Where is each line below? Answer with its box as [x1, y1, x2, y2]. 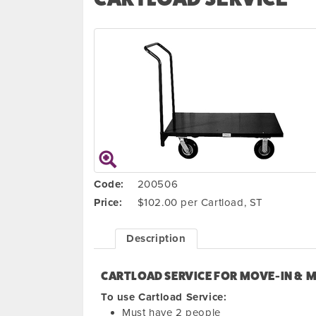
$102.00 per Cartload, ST [137, 196, 263, 209]
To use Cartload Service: [101, 291, 227, 303]
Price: [94, 196, 123, 209]
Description [126, 232, 186, 245]
